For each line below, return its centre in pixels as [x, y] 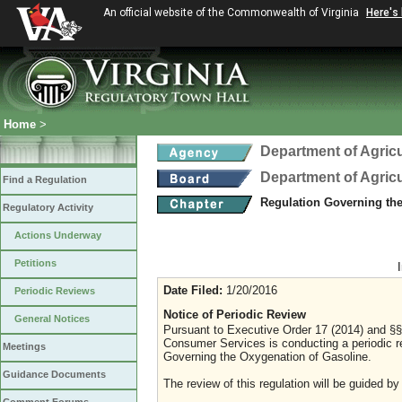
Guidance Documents [54, 374]
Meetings [24, 346]
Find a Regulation [45, 179]
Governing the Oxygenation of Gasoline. [267, 357]
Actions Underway [58, 235]
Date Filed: [193, 290]
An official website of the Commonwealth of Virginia [232, 13]
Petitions [35, 263]
